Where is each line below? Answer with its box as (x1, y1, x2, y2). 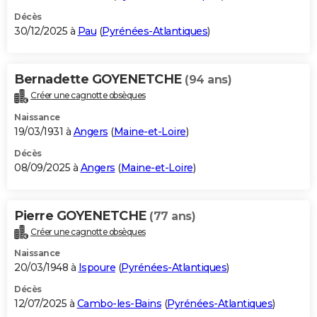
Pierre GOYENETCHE (14, 207, 149, 224)
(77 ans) (149, 209, 195, 223)
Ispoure (78, 261, 115, 275)
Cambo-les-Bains (76, 297, 161, 311)
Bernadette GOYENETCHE (14, 71, 185, 87)
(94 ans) (185, 72, 231, 86)
